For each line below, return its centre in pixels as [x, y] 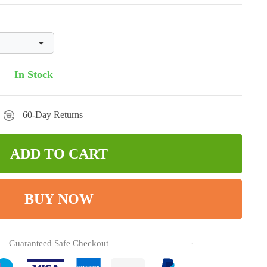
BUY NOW [59, 199]
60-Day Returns [52, 115]
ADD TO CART [59, 154]
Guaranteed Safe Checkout [59, 243]
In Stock [34, 74]
